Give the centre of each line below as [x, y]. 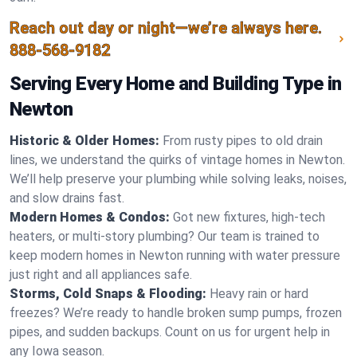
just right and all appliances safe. [101, 275]
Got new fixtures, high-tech [249, 217]
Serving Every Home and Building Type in [176, 84]
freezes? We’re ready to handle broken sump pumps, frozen [176, 313]
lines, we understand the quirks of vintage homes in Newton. [177, 160]
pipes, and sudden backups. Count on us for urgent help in [170, 332]
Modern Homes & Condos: [90, 217]
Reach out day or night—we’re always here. [166, 28]
